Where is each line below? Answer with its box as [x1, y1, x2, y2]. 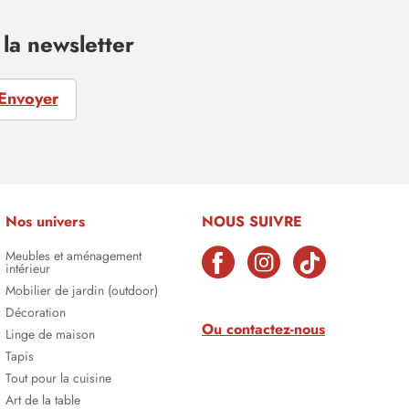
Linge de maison [5, 326, 95, 343]
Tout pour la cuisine [5, 370, 111, 387]
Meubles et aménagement [5, 247, 142, 265]
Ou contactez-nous [202, 319, 325, 340]
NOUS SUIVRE [202, 211, 302, 232]
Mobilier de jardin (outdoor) [5, 282, 158, 299]
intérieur [5, 260, 50, 278]
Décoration [5, 304, 66, 321]
